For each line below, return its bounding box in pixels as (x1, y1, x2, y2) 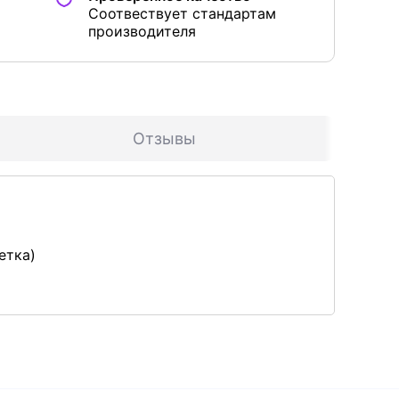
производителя (88, 22, 196, 41)
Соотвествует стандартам (88, 4, 276, 23)
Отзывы (132, 129, 196, 149)
